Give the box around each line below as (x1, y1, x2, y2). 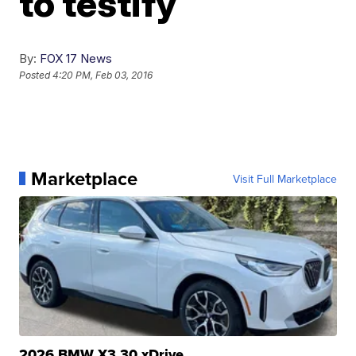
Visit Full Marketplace (232, 170, 337, 187)
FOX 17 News (40, 50, 113, 66)
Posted (19, 68, 53, 81)
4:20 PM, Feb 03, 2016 (52, 68, 153, 81)
